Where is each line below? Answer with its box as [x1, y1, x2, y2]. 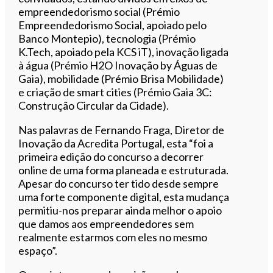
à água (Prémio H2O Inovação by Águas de [18, 58, 218, 72]
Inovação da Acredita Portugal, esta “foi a [18, 136, 214, 150]
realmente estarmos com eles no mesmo [18, 230, 208, 244]
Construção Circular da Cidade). [18, 98, 169, 112]
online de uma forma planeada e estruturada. [18, 163, 229, 177]
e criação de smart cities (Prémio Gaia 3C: [18, 85, 213, 99]
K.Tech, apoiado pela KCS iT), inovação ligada [18, 44, 229, 58]
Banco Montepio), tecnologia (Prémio [18, 31, 196, 45]
